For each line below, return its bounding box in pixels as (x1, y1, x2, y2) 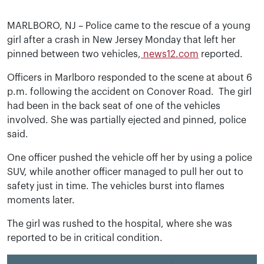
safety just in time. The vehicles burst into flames (7, 181, 225, 191)
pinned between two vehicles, (7, 49, 141, 59)
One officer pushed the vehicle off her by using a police (7, 153, 252, 163)
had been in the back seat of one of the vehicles (7, 101, 220, 111)
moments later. (7, 196, 75, 205)
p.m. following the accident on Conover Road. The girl (7, 87, 252, 97)
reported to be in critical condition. (7, 233, 163, 243)
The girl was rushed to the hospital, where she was (7, 219, 232, 229)
